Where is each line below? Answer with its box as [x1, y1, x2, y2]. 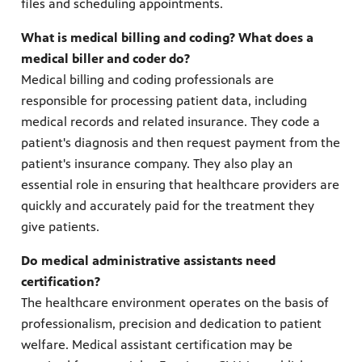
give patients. [21, 219, 103, 235]
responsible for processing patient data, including [21, 93, 307, 109]
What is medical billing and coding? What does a [21, 30, 314, 46]
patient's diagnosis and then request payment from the [21, 135, 340, 151]
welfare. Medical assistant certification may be [21, 337, 293, 353]
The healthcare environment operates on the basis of [21, 295, 329, 311]
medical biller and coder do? [21, 51, 190, 67]
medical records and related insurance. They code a [21, 114, 320, 130]
